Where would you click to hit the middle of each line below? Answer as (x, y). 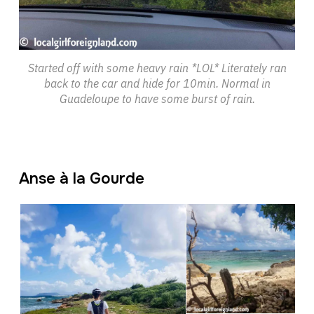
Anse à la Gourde (81, 178)
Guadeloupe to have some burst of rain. (157, 98)
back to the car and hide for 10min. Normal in (157, 83)
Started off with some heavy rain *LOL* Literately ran (157, 68)
